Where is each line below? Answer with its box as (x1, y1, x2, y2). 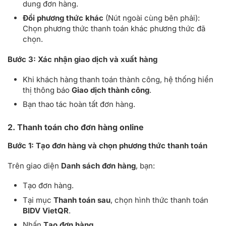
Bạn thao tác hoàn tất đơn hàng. (23, 99, 135, 109)
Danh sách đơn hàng (61, 160, 136, 171)
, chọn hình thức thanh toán (110, 195, 208, 205)
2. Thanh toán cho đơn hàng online (8, 122, 144, 132)
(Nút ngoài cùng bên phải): (103, 13, 200, 23)
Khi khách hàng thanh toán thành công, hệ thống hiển (23, 74, 213, 84)
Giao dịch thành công (72, 85, 149, 95)
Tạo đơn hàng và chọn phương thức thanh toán (36, 140, 207, 150)
